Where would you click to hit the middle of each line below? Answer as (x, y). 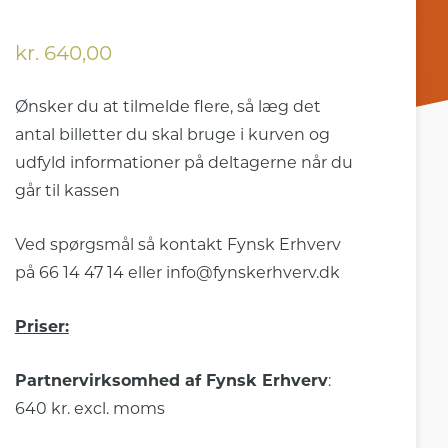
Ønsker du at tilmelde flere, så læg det (167, 106)
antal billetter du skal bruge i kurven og (172, 134)
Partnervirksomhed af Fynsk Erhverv (171, 380)
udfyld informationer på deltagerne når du (183, 162)
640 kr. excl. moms (89, 408)
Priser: (41, 326)
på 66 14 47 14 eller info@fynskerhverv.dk (177, 272)
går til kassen (67, 190)
